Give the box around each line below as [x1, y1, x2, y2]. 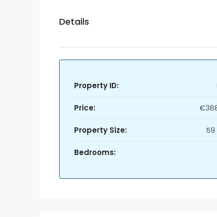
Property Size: [74, 125, 127, 135]
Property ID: [74, 80, 119, 91]
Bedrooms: [74, 147, 116, 157]
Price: [74, 103, 95, 113]
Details [59, 15, 89, 28]
